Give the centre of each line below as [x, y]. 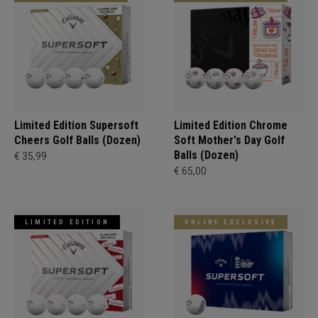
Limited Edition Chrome [231, 125]
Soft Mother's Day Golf [229, 140]
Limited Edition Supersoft [76, 125]
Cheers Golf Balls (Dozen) [77, 140]
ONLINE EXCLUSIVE [231, 222]
